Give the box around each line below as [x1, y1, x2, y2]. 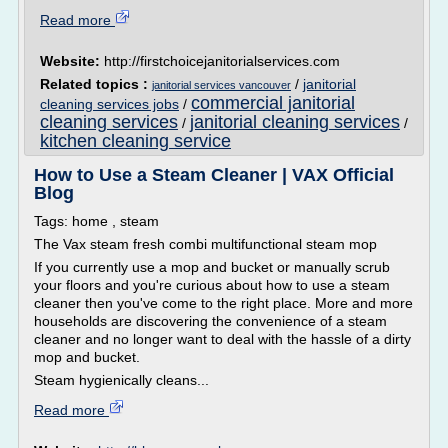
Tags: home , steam [34, 213, 159, 229]
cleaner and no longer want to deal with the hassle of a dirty [34, 331, 411, 347]
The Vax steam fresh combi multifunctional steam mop [34, 236, 377, 252]
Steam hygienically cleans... [34, 372, 209, 388]
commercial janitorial [191, 93, 355, 113]
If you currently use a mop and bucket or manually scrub [34, 259, 390, 275]
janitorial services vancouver [152, 79, 291, 91]
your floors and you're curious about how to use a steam [34, 277, 390, 293]
